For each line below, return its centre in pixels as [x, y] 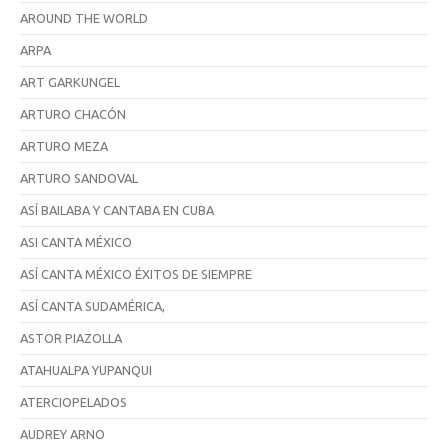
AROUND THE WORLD [84, 17]
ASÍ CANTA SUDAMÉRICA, [92, 305]
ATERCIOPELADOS [73, 401]
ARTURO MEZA [64, 145]
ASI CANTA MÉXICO [76, 241]
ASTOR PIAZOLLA [71, 337]
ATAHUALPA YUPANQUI [86, 369]
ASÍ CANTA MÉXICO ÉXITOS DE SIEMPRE [136, 273]
